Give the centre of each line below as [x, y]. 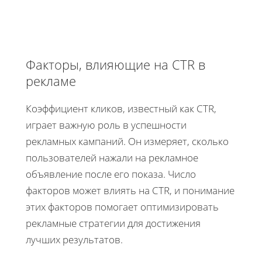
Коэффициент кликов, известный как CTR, [121, 108]
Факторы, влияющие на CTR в [116, 64]
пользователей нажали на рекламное [112, 157]
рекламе [51, 80]
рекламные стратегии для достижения [113, 223]
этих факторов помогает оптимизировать [122, 206]
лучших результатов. [74, 239]
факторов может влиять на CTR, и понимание [130, 190]
